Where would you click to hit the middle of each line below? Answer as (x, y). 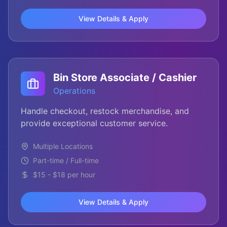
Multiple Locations (63, 146)
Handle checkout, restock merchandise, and (105, 111)
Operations (74, 91)
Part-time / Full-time (66, 160)
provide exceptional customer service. (94, 123)
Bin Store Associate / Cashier (125, 78)
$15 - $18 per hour (64, 175)
